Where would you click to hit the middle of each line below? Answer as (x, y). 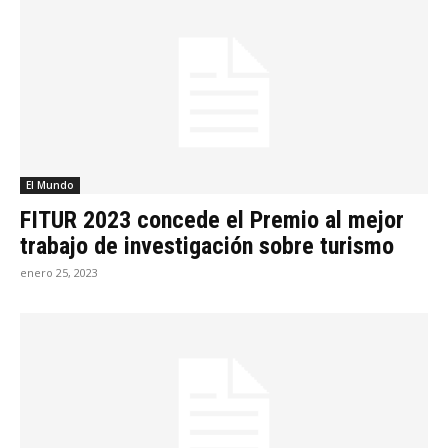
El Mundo (50, 184)
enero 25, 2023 (59, 272)
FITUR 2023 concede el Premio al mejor (212, 219)
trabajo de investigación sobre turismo (207, 245)
